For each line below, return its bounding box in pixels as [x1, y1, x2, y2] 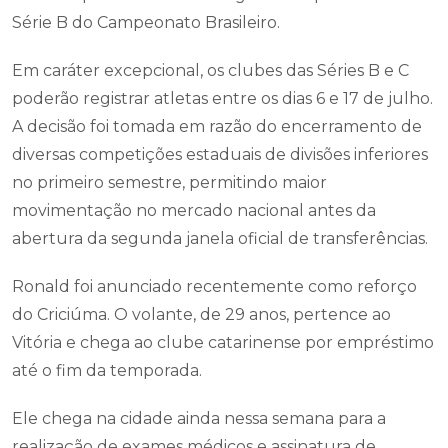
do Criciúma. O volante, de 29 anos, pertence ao [12, 305, 391, 324]
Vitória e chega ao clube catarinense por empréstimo [12, 333, 434, 352]
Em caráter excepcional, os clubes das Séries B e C [12, 61, 409, 80]
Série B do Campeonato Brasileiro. [12, 13, 280, 32]
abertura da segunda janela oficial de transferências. [12, 229, 428, 248]
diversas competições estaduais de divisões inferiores [12, 145, 428, 164]
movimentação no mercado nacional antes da [12, 201, 376, 220]
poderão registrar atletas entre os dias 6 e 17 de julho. [12, 89, 433, 108]
